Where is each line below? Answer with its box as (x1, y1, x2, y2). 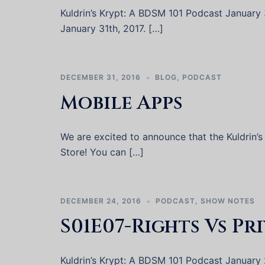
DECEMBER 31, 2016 (60, 73, 141, 82)
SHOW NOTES (201, 196, 255, 205)
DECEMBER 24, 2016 (60, 196, 141, 205)
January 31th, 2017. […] (60, 22, 163, 34)
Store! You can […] (60, 146, 144, 158)
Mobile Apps (60, 91, 183, 116)
